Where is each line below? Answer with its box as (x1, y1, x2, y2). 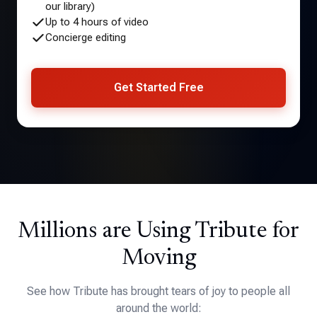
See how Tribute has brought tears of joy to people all (27, 284, 290, 299)
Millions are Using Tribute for (18, 220, 299, 243)
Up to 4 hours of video (45, 16, 149, 29)
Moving (121, 247, 196, 270)
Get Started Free (113, 81, 204, 95)
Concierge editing (45, 31, 126, 45)
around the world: (115, 301, 202, 316)
